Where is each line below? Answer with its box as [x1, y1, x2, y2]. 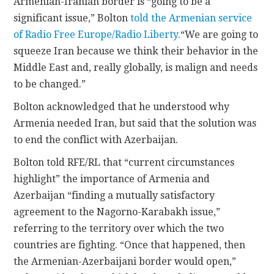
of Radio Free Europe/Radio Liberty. [13, 28, 181, 40]
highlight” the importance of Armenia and [13, 172, 210, 185]
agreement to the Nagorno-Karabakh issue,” [13, 206, 221, 218]
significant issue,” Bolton [13, 12, 131, 24]
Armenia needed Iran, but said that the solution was [13, 117, 257, 129]
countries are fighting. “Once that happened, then [13, 239, 246, 251]
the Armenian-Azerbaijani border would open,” [13, 255, 237, 267]
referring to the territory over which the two [13, 222, 224, 234]
